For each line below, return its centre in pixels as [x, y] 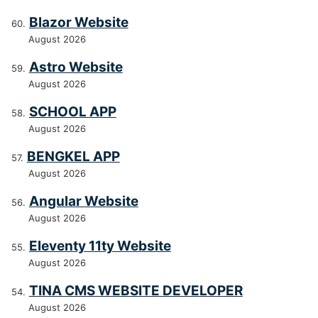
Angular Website [83, 202]
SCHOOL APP [72, 112]
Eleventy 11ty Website [100, 246]
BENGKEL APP [73, 157]
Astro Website [76, 67]
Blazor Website [78, 23]
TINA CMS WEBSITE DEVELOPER [136, 291]
